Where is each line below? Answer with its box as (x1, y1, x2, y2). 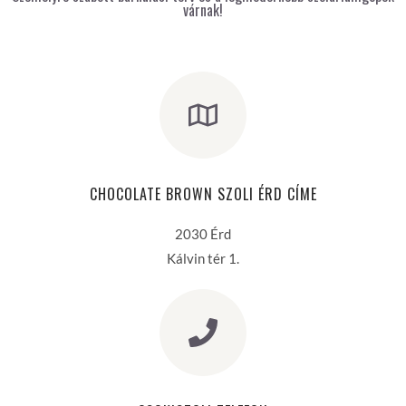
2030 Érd (175, 226, 231, 242)
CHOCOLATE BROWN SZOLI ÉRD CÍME (89, 183, 317, 205)
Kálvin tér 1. (167, 250, 239, 266)
